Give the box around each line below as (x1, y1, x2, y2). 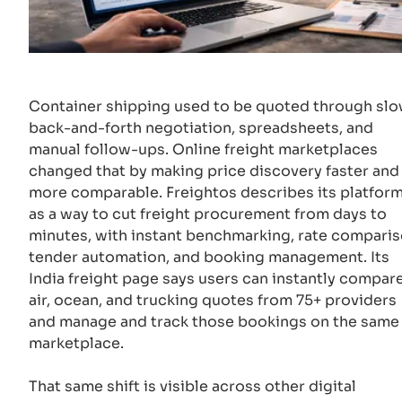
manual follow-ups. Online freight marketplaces (29, 139, 378, 159)
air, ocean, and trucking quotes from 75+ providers (29, 290, 397, 310)
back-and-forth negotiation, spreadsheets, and (29, 118, 373, 137)
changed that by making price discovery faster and (29, 161, 399, 180)
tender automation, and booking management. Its (29, 247, 389, 267)
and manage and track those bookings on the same (29, 311, 399, 331)
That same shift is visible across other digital (29, 376, 356, 396)
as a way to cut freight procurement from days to (29, 204, 387, 223)
